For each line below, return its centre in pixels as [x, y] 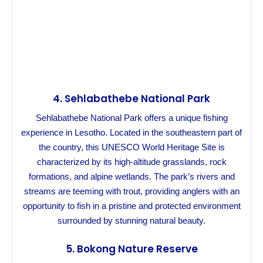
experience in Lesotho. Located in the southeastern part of [131, 133]
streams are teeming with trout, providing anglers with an [131, 191]
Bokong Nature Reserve [137, 249]
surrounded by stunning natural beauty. [131, 221]
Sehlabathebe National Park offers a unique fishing [131, 118]
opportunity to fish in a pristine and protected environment [131, 206]
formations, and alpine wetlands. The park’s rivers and [131, 177]
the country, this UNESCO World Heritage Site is [131, 147]
